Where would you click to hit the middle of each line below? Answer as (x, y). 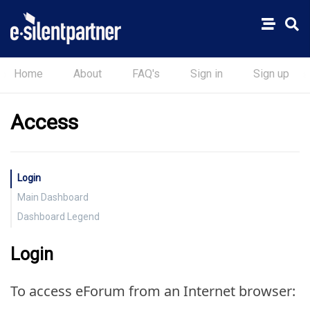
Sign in (207, 74)
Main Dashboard (53, 198)
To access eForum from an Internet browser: (153, 291)
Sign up (271, 74)
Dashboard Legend (58, 217)
